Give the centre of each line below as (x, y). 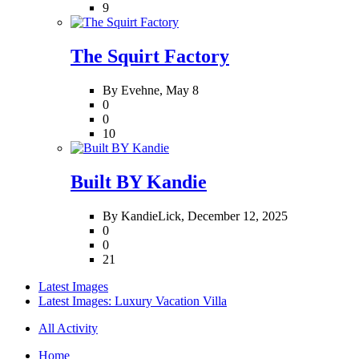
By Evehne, (134, 90)
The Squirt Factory (150, 56)
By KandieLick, (145, 216)
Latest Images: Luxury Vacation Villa (133, 301)
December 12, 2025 (238, 216)
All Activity (68, 328)
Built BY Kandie (139, 182)
